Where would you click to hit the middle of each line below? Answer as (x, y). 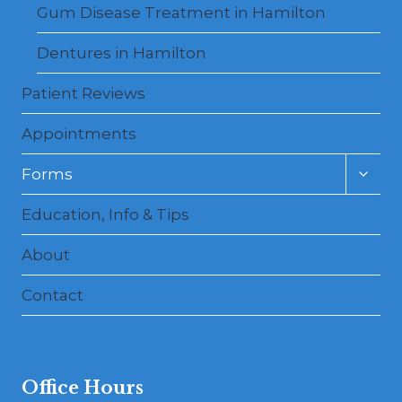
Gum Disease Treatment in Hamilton (181, 12)
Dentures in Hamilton (122, 52)
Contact (52, 295)
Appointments (79, 133)
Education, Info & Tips (105, 214)
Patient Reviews (83, 93)
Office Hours (83, 388)
